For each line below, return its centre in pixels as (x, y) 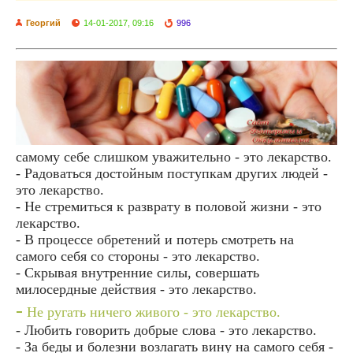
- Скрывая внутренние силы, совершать (137, 272)
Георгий (43, 22)
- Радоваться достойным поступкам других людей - (172, 173)
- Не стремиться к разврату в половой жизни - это (169, 206)
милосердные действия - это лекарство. (136, 289)
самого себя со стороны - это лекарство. (138, 256)
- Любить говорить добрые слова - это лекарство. (166, 330)
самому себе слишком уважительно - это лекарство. (174, 156)
